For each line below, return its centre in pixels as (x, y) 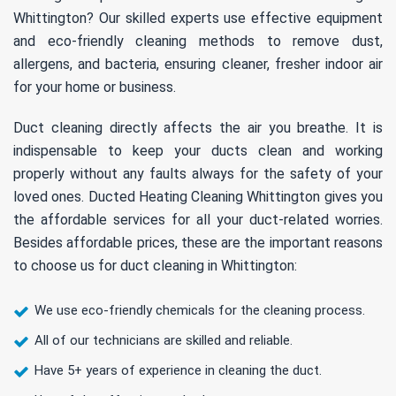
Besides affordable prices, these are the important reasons (198, 243)
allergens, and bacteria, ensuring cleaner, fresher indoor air (198, 65)
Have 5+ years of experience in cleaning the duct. (178, 371)
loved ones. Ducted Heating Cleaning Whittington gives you (198, 197)
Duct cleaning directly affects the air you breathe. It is (198, 128)
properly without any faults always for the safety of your (198, 174)
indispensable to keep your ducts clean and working (198, 151)
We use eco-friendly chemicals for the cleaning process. (200, 311)
